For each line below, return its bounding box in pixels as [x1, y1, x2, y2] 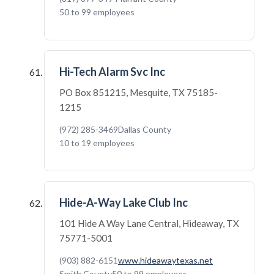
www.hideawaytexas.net [118, 255, 213, 265]
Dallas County [118, 124, 171, 135]
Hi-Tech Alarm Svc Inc [59, 65, 165, 78]
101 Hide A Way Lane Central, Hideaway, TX [59, 218, 239, 229]
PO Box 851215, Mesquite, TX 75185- [59, 87, 218, 98]
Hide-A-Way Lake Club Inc [59, 196, 188, 209]
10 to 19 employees [59, 138, 135, 148]
